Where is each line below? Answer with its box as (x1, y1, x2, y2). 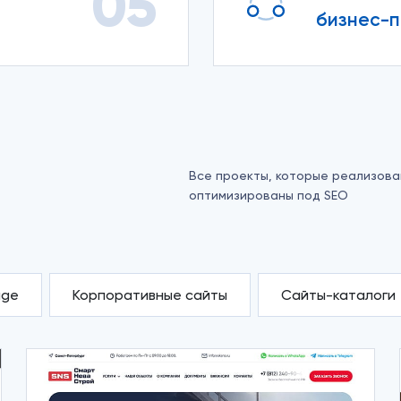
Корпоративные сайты (72, 286, 227, 303)
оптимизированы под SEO (188, 188, 348, 202)
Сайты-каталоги (280, 286, 396, 303)
